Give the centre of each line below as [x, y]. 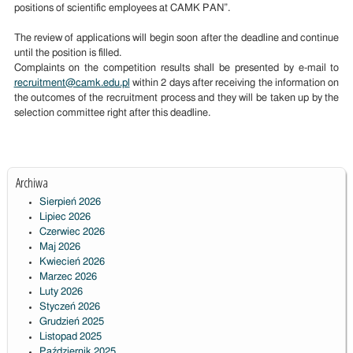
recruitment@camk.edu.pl [72, 84]
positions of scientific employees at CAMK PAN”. [122, 9]
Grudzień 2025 [71, 322]
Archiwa [32, 183]
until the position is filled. [67, 54]
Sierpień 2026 [70, 203]
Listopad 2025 [70, 337]
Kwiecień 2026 [72, 262]
